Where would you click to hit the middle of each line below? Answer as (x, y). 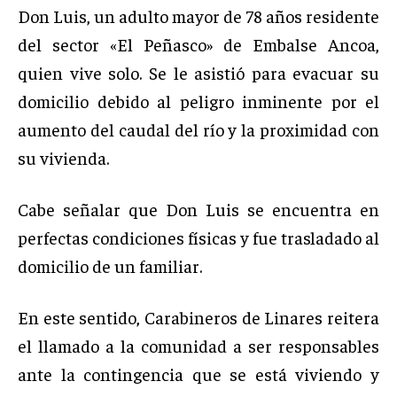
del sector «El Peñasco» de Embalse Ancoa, (198, 43)
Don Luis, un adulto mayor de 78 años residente (198, 15)
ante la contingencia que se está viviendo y (198, 373)
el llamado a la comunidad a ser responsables (198, 345)
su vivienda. (63, 157)
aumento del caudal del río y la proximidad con (198, 128)
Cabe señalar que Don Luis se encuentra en (198, 208)
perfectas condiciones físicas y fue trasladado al (198, 237)
